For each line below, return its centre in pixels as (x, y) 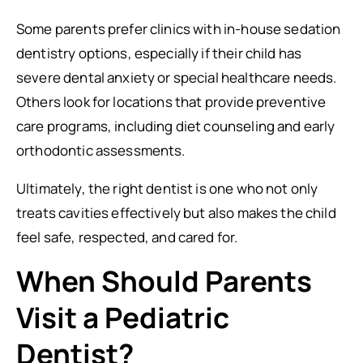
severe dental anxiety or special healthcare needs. (177, 77)
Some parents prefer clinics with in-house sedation (179, 29)
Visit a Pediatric (123, 318)
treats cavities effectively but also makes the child (176, 213)
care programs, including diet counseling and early (176, 126)
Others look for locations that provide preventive (171, 102)
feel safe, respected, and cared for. (127, 237)
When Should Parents (164, 281)
